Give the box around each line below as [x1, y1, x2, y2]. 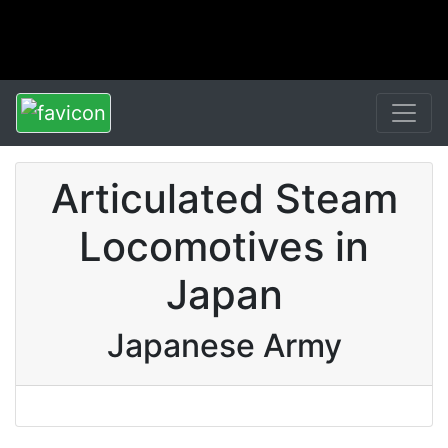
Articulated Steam [50, 174, 398, 223]
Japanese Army [106, 326, 342, 365]
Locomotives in [79, 222, 369, 271]
